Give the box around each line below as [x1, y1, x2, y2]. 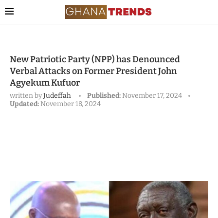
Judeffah [43, 91, 71, 100]
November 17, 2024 [122, 91, 182, 100]
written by [10, 91, 43, 100]
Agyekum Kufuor [10, 77, 80, 89]
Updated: [10, 100, 39, 109]
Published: [87, 91, 121, 100]
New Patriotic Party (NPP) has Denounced [10, 54, 180, 65]
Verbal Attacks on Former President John [10, 66, 177, 77]
